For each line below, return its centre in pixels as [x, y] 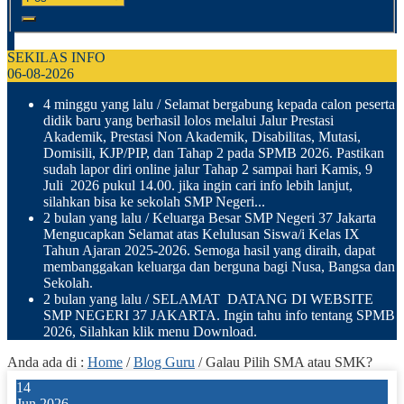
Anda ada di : [47, 362]
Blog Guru [164, 362]
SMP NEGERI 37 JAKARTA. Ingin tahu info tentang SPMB [219, 315]
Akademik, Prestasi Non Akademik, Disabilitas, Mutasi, [202, 136]
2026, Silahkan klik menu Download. [150, 331]
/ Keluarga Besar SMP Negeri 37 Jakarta [259, 217]
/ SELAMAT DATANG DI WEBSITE [257, 298]
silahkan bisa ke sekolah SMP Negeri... [154, 201]
